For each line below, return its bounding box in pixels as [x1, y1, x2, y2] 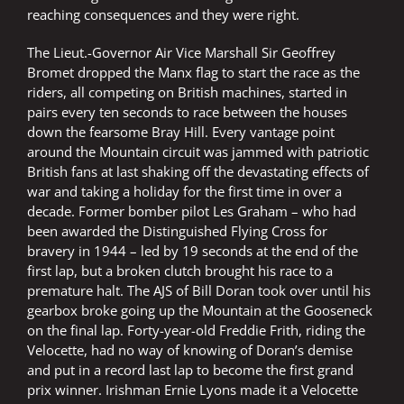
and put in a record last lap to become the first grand [27, 361, 353, 380]
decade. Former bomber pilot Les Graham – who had [27, 202, 356, 221]
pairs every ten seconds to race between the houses [27, 103, 347, 122]
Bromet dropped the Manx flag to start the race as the [27, 63, 360, 82]
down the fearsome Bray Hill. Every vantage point [27, 123, 335, 142]
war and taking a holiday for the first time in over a [27, 182, 342, 201]
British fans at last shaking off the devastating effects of [27, 162, 369, 181]
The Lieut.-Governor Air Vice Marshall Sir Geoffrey [27, 43, 335, 62]
